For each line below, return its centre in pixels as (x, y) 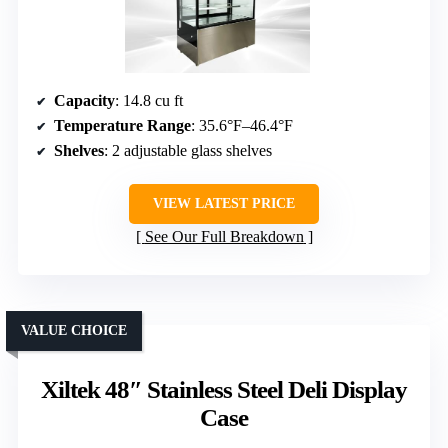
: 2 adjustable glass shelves (188, 151)
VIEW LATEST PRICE (224, 204)
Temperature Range (122, 126)
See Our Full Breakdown (224, 237)
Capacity (84, 101)
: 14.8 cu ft (149, 101)
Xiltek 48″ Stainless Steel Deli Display (224, 390)
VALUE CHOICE (74, 331)
